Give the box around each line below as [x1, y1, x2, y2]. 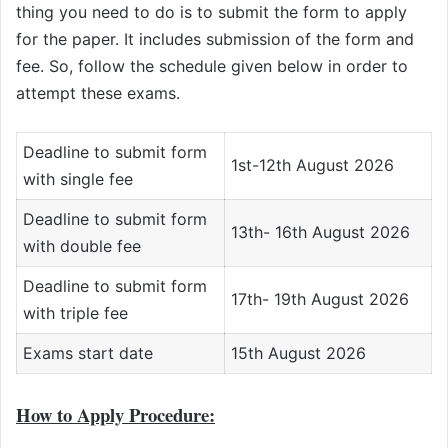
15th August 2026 [231, 342, 367, 363]
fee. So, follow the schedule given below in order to [16, 55, 408, 76]
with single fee [23, 168, 134, 189]
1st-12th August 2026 [231, 154, 395, 175]
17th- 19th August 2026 [231, 288, 410, 309]
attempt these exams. [16, 82, 180, 103]
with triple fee [23, 302, 129, 323]
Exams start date [23, 342, 154, 363]
